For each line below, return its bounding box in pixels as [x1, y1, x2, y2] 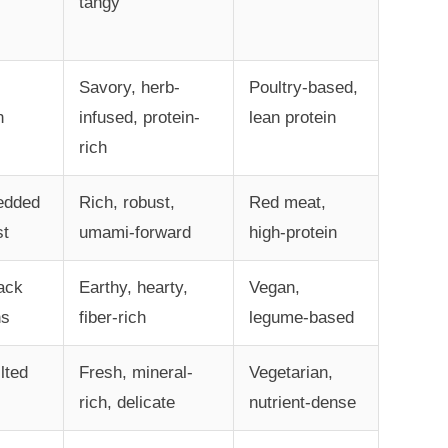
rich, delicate [78, 393, 175, 413]
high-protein [248, 223, 337, 243]
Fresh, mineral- [78, 363, 193, 383]
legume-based [248, 308, 354, 328]
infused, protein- [78, 108, 200, 128]
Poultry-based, [248, 78, 358, 98]
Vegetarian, [248, 363, 333, 383]
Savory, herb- [78, 78, 180, 98]
